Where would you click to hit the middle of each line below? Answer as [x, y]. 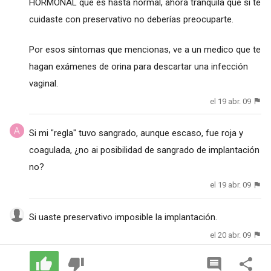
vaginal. [43, 83]
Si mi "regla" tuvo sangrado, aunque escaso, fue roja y [136, 133]
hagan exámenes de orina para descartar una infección [138, 66]
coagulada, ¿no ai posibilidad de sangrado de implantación [144, 150]
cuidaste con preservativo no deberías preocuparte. [131, 19]
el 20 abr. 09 [231, 235]
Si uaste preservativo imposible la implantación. [123, 217]
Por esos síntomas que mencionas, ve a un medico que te [145, 49]
